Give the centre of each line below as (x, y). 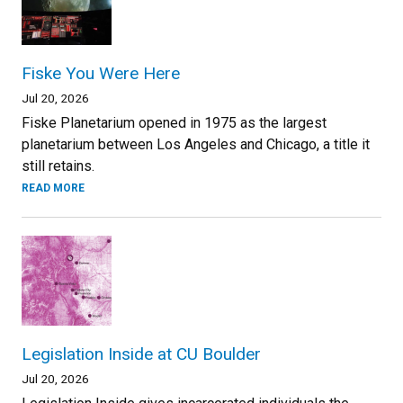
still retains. (58, 166)
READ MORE (53, 188)
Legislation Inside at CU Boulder (141, 354)
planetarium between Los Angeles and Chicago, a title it (196, 145)
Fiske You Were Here (101, 74)
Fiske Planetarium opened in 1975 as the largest (174, 123)
